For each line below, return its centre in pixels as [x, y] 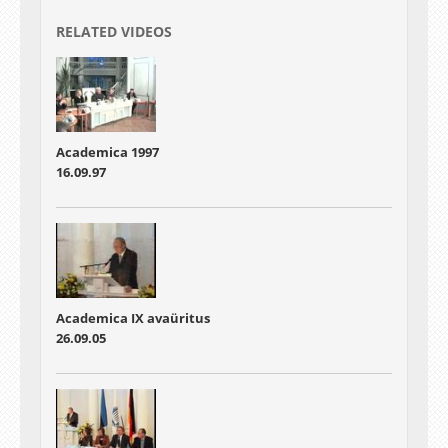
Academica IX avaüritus [133, 318]
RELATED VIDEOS [114, 31]
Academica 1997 [107, 152]
